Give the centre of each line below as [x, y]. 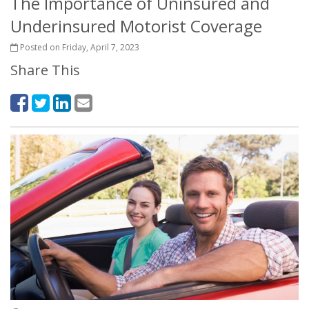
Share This [45, 70]
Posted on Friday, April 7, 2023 [79, 47]
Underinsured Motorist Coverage [136, 26]
